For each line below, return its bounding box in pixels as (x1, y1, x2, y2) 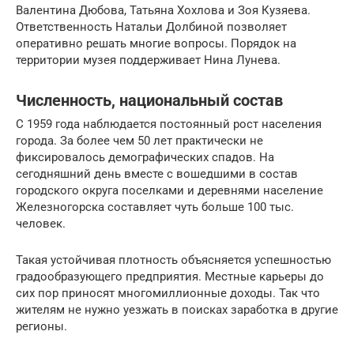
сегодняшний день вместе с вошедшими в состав (16, 167, 298, 182)
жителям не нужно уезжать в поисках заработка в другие (16, 303, 338, 318)
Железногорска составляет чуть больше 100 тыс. (16, 200, 294, 215)
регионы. (16, 319, 67, 334)
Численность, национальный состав (16, 91, 283, 110)
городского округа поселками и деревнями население (16, 183, 323, 198)
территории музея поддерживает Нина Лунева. (16, 53, 281, 68)
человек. (16, 217, 66, 232)
